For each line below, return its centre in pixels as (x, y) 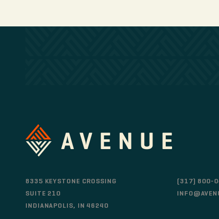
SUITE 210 (43, 193)
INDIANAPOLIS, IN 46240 (67, 205)
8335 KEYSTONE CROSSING (71, 181)
